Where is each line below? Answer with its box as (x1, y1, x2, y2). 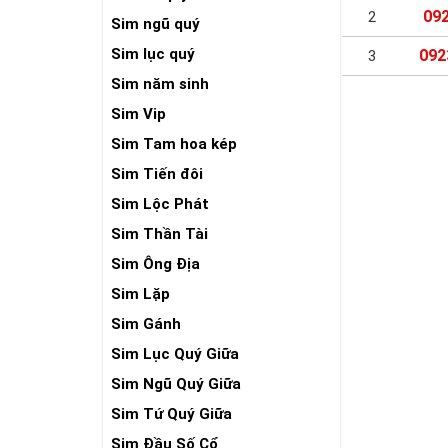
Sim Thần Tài (111, 225, 208, 243)
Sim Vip (111, 105, 166, 123)
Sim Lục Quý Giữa (111, 345, 239, 363)
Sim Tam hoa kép (111, 135, 237, 153)
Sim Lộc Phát (111, 195, 209, 213)
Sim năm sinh (111, 75, 209, 93)
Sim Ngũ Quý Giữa (111, 375, 241, 393)
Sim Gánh (111, 315, 181, 333)
